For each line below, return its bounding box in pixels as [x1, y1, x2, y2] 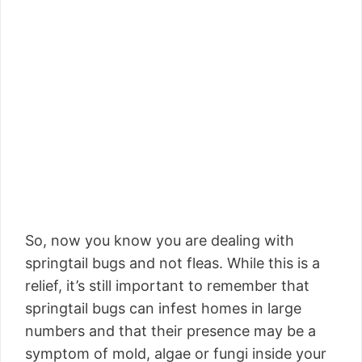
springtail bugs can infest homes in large [25, 299, 301, 317]
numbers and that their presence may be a [25, 322, 316, 339]
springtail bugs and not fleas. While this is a [25, 254, 320, 271]
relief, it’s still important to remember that [25, 276, 309, 294]
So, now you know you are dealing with [25, 231, 294, 249]
